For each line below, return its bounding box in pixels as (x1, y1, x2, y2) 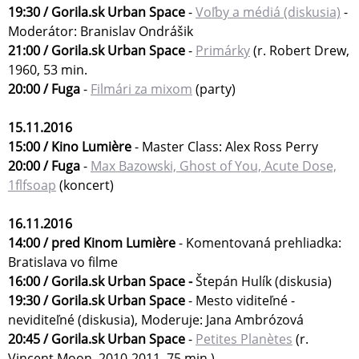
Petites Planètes (196, 330, 292, 349)
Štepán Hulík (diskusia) (196, 272, 332, 291)
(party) (192, 80, 236, 99)
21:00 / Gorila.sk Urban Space (8, 42, 185, 60)
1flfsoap (8, 176, 56, 195)
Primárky (196, 42, 250, 60)
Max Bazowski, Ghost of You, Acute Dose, (91, 157, 337, 175)
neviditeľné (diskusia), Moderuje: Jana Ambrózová (8, 311, 304, 329)
